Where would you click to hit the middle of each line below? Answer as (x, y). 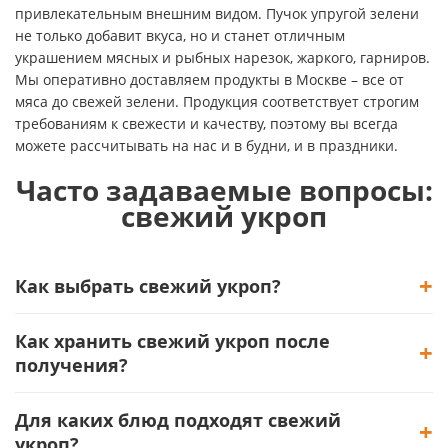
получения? (71, 365)
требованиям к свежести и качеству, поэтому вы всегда (206, 123)
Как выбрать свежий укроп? (148, 286)
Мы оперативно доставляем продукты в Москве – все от (209, 79)
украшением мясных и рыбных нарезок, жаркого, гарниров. (222, 57)
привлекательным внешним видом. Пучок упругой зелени (217, 13)
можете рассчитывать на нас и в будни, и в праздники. (206, 145)
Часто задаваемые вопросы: (224, 190)
